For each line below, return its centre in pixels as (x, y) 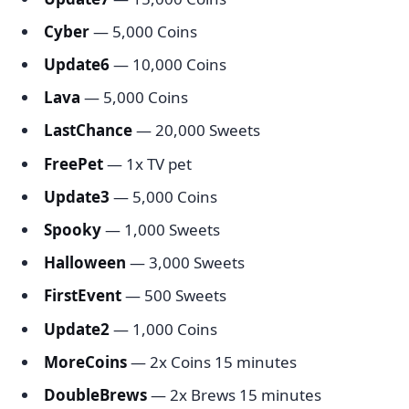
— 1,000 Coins (163, 329)
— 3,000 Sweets (185, 263)
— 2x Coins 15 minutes (212, 362)
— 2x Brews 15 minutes (234, 394)
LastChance (88, 131)
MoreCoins (85, 362)
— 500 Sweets (174, 296)
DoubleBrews (95, 394)
